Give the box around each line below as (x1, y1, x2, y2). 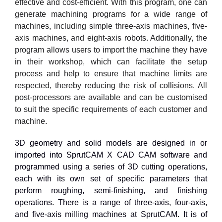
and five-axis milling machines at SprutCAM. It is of (14, 210, 208, 219)
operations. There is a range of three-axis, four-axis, (14, 198, 208, 207)
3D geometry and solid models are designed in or (14, 138, 208, 147)
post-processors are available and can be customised (14, 93, 208, 102)
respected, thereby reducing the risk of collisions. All (14, 81, 208, 90)
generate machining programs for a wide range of (14, 9, 208, 18)
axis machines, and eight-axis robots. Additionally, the (14, 33, 208, 42)
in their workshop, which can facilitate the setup (14, 57, 208, 66)
